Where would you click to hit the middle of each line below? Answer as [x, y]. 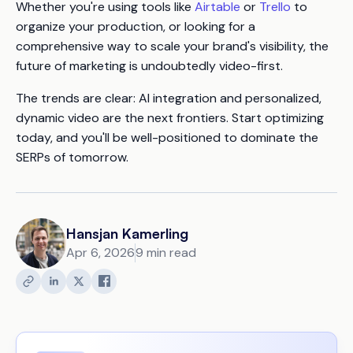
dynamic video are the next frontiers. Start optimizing [170, 117]
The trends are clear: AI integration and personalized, [169, 98]
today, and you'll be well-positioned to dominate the [167, 137]
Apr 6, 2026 [100, 253]
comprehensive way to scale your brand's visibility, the [172, 46]
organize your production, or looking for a [136, 26]
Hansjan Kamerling [127, 234]
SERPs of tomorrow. [72, 157]
